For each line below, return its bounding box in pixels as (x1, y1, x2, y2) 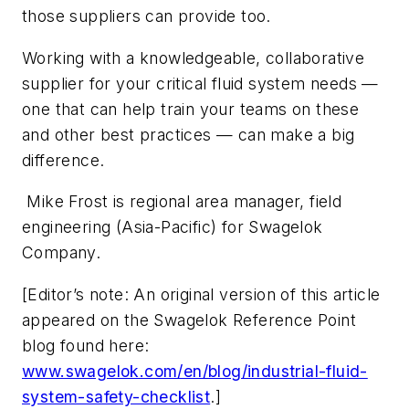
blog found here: (22, 335, 150, 355)
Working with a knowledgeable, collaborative (22, 47, 365, 68)
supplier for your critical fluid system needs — (22, 73, 379, 93)
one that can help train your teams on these (22, 99, 360, 119)
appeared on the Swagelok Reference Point (22, 309, 356, 330)
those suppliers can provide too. (22, 6, 271, 26)
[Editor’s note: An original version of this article (22, 284, 381, 304)
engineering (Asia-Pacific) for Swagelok (22, 217, 323, 237)
